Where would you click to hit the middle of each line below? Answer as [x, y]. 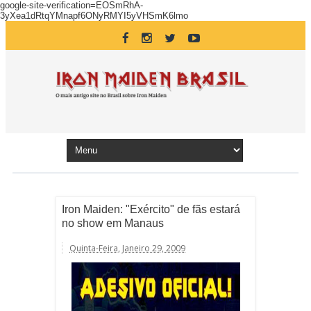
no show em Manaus [113, 223]
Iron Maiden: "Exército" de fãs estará [151, 209]
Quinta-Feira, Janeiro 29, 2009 [127, 248]
